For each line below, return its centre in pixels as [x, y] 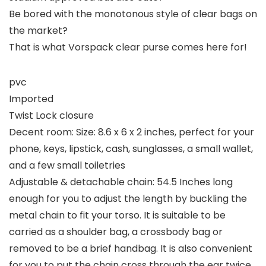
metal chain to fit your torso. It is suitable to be [117, 216]
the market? [38, 31]
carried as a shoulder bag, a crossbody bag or [116, 232]
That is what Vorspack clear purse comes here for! [128, 47]
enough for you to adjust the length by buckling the [128, 199]
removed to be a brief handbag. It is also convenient [131, 249]
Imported [31, 99]
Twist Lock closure [51, 116]
